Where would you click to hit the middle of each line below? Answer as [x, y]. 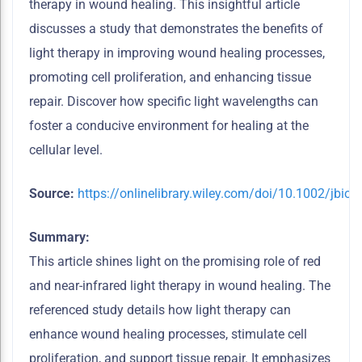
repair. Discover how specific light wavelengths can [174, 102]
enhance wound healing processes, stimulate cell [168, 335]
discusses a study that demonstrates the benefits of [176, 29]
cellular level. [66, 150]
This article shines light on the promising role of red [175, 262]
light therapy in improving [102, 53]
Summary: [59, 238]
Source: [52, 194]
